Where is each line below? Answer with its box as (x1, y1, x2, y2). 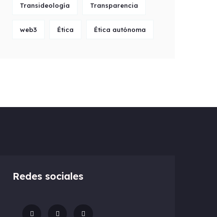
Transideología (20, 1, 70, 9)
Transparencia (90, 1, 138, 9)
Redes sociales (12, 170, 83, 182)
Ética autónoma (94, 26, 146, 33)
